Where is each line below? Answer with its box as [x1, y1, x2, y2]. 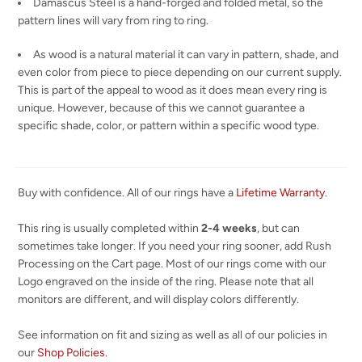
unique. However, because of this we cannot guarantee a [18, 100, 305, 115]
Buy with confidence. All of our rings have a [18, 185, 237, 200]
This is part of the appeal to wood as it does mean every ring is [18, 82, 328, 97]
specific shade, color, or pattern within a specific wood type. [18, 118, 320, 133]
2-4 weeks [201, 221, 258, 235]
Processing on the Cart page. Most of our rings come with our [18, 256, 327, 271]
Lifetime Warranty [236, 185, 326, 200]
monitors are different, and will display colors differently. [18, 292, 300, 306]
